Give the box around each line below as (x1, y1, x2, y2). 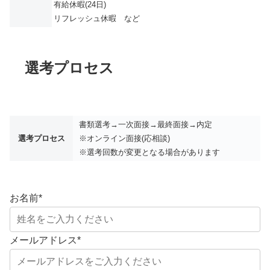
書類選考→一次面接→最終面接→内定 (79, 120, 212, 130)
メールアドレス (10, 235, 77, 246)
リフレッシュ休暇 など (54, 13, 140, 23)
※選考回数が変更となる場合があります (79, 148, 220, 157)
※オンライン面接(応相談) (79, 134, 170, 143)
